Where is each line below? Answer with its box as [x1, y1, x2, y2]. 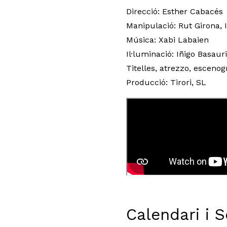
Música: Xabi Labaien [126, 34, 209, 45]
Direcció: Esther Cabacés [126, 6, 223, 16]
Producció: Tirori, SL [126, 77, 206, 87]
